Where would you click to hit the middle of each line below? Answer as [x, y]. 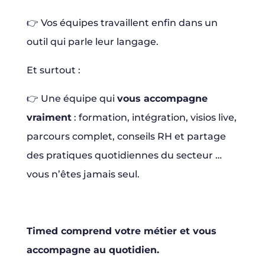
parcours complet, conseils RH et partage [126, 137]
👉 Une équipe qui [72, 99]
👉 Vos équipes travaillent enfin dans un [122, 23]
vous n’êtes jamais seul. [83, 174]
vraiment [49, 118]
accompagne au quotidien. [93, 250]
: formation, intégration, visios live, [154, 118]
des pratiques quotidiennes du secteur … [124, 156]
